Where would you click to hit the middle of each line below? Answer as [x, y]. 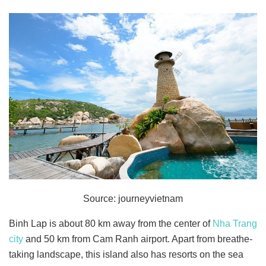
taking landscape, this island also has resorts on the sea [126, 255]
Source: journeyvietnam [133, 199]
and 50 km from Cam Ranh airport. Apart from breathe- [138, 239]
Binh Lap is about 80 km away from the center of [111, 224]
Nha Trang [235, 224]
